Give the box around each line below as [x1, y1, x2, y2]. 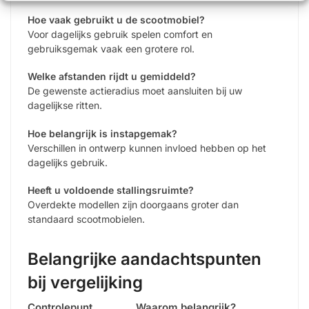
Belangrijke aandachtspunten [28, 249, 261, 270]
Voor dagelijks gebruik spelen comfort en [28, 28, 212, 40]
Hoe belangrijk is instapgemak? [28, 127, 177, 139]
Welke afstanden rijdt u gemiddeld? [28, 70, 196, 83]
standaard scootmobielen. [28, 213, 145, 226]
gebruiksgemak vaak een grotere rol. [28, 42, 195, 54]
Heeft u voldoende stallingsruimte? [28, 184, 194, 197]
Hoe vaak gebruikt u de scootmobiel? [28, 13, 205, 26]
